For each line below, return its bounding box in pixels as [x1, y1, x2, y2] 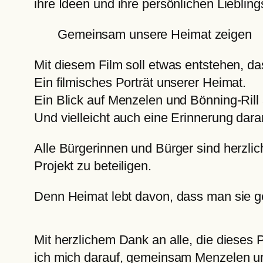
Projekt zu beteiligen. [34, 159, 151, 174]
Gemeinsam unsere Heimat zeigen [58, 27, 252, 42]
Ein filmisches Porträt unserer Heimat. [34, 75, 247, 90]
